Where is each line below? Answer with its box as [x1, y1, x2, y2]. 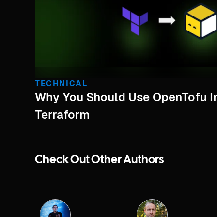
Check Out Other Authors [35, 155, 164, 166]
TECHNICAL [35, 79, 88, 88]
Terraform [35, 108, 90, 121]
